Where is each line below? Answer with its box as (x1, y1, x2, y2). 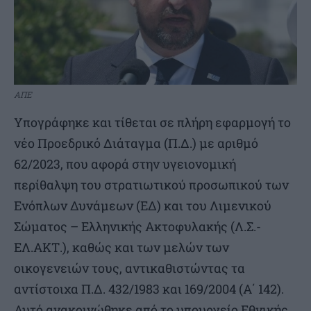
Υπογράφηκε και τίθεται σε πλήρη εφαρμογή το (14, 114, 291, 131)
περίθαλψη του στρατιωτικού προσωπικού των (14, 176, 289, 194)
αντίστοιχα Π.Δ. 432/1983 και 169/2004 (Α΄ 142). (14, 280, 284, 298)
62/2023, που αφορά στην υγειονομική (14, 155, 236, 173)
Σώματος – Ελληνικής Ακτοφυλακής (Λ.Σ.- (14, 218, 261, 235)
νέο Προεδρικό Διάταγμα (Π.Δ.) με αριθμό (14, 135, 258, 152)
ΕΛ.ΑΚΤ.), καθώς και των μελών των (14, 239, 229, 256)
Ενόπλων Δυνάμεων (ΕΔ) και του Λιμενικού (14, 197, 271, 215)
